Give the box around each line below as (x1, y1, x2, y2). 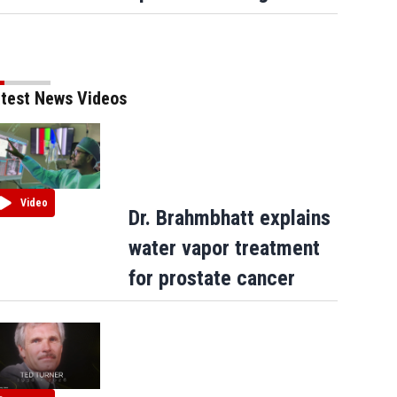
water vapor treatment (128, 236, 320, 261)
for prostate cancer (128, 266, 295, 292)
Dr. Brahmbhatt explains (128, 206, 331, 231)
